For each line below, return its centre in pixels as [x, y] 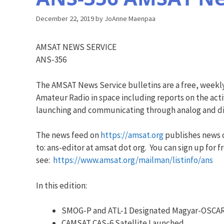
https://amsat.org [132, 135]
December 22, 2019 [65, 19]
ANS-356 [51, 60]
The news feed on [68, 135]
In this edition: [61, 185]
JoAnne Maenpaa [130, 19]
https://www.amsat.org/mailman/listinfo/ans [133, 160]
